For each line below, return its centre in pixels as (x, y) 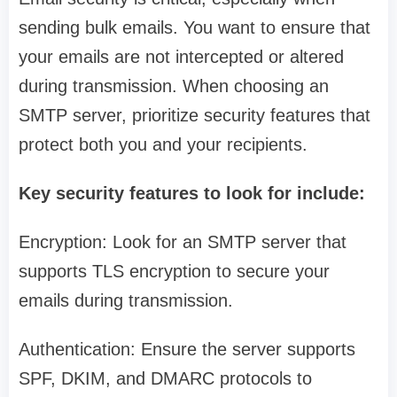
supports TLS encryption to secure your (174, 272)
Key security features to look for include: (192, 194)
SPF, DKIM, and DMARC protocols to (165, 379)
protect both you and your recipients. (163, 145)
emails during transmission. (126, 301)
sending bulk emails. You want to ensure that (195, 28)
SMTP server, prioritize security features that (195, 116)
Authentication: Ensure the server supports (187, 350)
